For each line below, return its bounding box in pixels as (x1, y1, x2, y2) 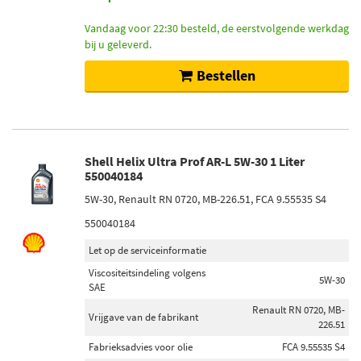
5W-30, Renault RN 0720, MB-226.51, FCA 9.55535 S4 (85, 192, 326, 206)
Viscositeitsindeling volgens (89, 266, 205, 280)
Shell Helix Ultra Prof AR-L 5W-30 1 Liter (85, 153, 305, 169)
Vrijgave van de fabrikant (89, 310, 198, 324)
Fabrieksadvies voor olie (89, 340, 193, 354)
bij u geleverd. (85, 37, 151, 52)
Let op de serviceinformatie (89, 243, 206, 257)
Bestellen (196, 66, 255, 85)
